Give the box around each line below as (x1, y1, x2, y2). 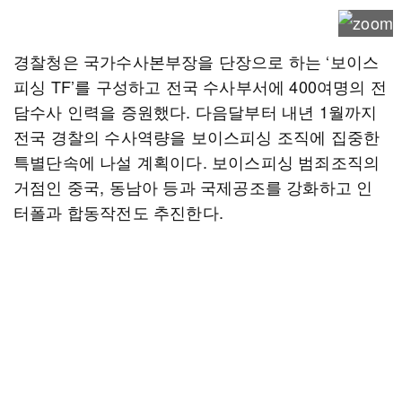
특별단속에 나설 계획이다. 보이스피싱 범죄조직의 (13, 150, 380, 173)
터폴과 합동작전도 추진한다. (13, 200, 223, 223)
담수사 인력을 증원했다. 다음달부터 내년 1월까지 (13, 100, 378, 123)
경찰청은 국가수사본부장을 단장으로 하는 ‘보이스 (13, 49, 380, 73)
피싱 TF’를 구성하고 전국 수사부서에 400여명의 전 (13, 74, 388, 98)
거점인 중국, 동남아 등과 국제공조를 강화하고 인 (13, 175, 373, 198)
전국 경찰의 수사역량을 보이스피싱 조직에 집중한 (13, 125, 380, 148)
